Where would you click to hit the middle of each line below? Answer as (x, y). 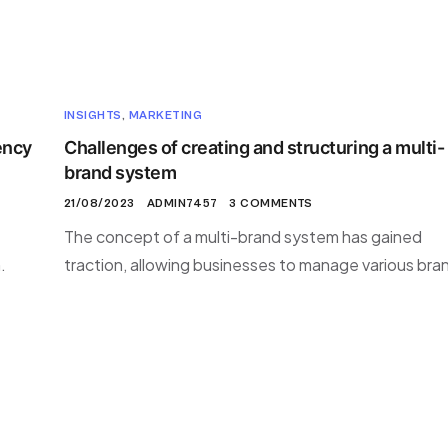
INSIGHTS (93, 115)
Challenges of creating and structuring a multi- (254, 147)
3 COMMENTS (271, 203)
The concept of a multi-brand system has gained (243, 236)
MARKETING (165, 115)
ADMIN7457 (182, 203)
